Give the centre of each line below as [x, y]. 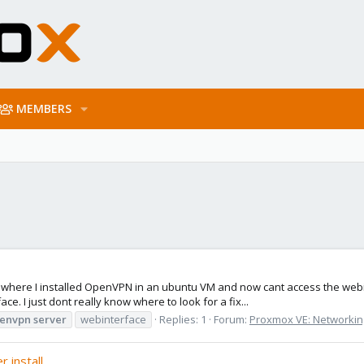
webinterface [113, 319]
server [50, 319]
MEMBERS [44, 108]
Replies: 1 [183, 319]
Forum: [232, 319]
